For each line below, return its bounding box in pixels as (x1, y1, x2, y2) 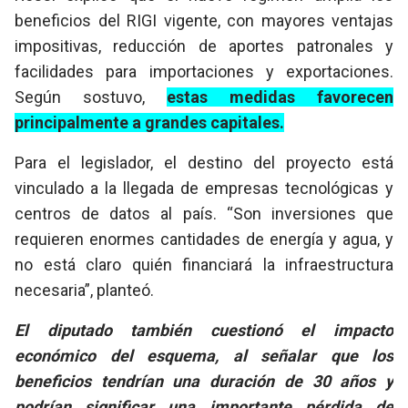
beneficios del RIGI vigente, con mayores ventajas (15, 11, 393, 31)
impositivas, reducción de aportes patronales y (15, 36, 393, 56)
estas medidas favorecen (167, 87, 393, 107)
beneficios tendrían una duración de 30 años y (15, 372, 393, 392)
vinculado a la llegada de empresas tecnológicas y (15, 178, 393, 199)
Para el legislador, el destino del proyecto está (15, 153, 393, 173)
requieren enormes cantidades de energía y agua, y (15, 229, 393, 250)
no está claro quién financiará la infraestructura (15, 255, 393, 275)
